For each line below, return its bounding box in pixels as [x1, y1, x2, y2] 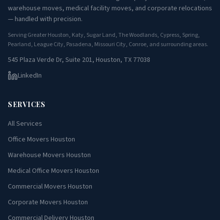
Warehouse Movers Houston [8, 150, 91, 160]
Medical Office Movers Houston [8, 166, 99, 176]
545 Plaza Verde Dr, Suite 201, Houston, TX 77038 [8, 55, 150, 65]
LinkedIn [18, 71, 42, 81]
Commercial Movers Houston [8, 182, 92, 192]
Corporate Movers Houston [8, 197, 88, 207]
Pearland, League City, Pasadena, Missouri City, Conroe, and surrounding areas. [8, 40, 208, 49]
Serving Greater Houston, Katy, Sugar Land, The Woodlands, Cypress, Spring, [8, 31, 200, 39]
